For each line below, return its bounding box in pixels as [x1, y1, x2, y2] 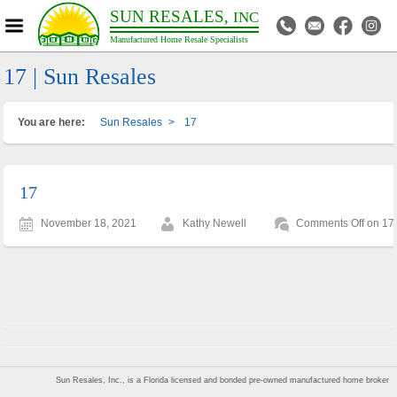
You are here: [18, 115, 86, 128]
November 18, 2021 [41, 216, 137, 230]
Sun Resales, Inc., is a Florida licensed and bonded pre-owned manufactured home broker [56, 375, 390, 385]
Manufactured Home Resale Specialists [110, 35, 249, 45]
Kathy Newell [183, 216, 247, 230]
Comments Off [296, 216, 365, 230]
